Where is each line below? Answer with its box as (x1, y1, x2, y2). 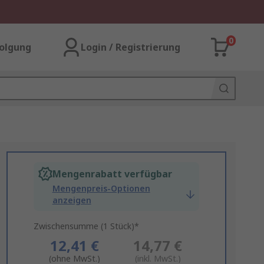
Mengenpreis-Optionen (52, 183, 150, 194)
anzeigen (52, 194, 91, 206)
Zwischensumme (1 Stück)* (33, 220, 139, 232)
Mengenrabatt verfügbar (52, 167, 172, 180)
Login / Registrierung (81, 41, 180, 54)
